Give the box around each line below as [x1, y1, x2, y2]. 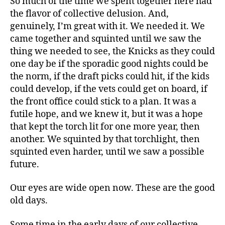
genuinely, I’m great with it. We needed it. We [10, 20, 205, 32]
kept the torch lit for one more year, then [27, 121, 200, 133]
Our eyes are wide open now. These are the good [10, 182, 215, 194]
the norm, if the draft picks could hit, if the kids [10, 70, 209, 82]
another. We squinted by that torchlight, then [10, 133, 200, 145]
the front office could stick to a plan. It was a [10, 95, 196, 107]
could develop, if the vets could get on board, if [10, 83, 207, 95]
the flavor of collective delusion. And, [10, 8, 169, 20]
